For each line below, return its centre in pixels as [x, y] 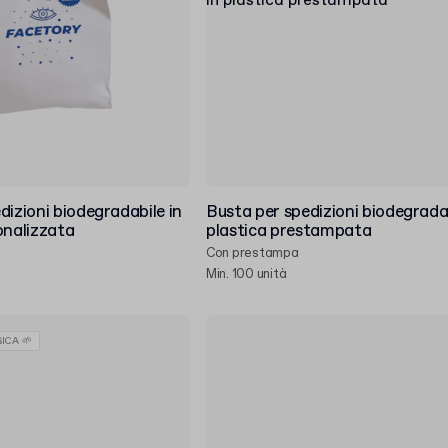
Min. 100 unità [246, 274]
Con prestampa [252, 253]
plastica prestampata [289, 231]
